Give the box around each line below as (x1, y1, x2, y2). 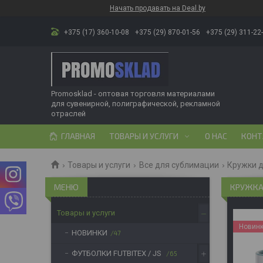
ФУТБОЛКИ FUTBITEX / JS (72, 249, 163, 258)
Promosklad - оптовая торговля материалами (51, 89, 215, 98)
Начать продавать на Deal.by (110, 4, 205, 12)
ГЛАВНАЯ (61, 131, 95, 141)
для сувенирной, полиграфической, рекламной (51, 99, 220, 108)
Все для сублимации (139, 160, 219, 170)
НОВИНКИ (72, 228, 107, 237)
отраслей (51, 109, 86, 118)
